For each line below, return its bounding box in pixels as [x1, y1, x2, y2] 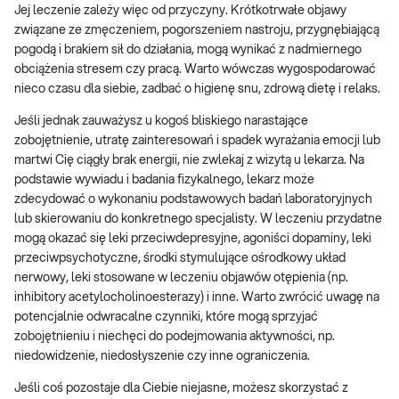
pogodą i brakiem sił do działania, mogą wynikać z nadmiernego [14, 44, 362, 57]
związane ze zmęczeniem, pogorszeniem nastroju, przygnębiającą [14, 24, 379, 37]
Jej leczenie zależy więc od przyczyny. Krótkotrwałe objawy [14, 4, 346, 18]
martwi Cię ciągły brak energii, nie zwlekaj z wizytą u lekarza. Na [14, 154, 364, 167]
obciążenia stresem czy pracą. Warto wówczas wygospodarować [14, 63, 376, 77]
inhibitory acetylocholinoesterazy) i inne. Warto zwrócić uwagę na [14, 291, 379, 305]
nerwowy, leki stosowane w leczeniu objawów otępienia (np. [14, 272, 348, 285]
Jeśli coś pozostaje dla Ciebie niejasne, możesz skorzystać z [14, 382, 348, 395]
